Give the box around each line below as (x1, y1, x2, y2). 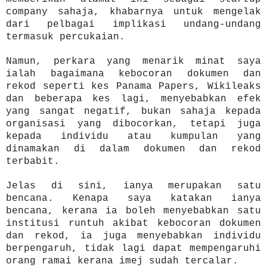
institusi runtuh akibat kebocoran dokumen (6, 218, 261, 229)
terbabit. (6, 156, 60, 167)
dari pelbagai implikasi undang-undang (6, 18, 261, 30)
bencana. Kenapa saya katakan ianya (6, 193, 261, 204)
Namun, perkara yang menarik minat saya (6, 55, 261, 67)
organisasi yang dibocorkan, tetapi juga (6, 118, 261, 129)
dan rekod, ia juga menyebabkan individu (6, 230, 261, 241)
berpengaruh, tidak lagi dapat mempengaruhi (6, 243, 261, 254)
